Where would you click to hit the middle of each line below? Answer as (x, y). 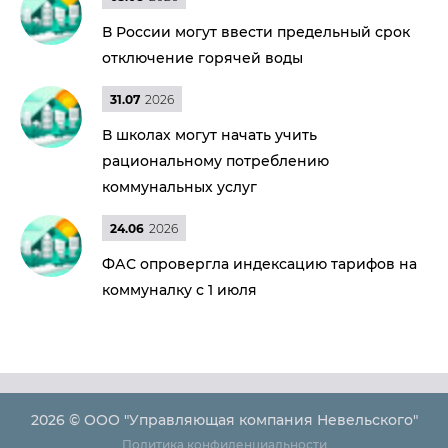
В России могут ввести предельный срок (256, 32)
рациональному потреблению (215, 161)
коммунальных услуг (179, 187)
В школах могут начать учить (209, 135)
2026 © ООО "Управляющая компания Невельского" (224, 420)
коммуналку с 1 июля (179, 290)
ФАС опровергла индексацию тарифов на (259, 264)
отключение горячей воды (202, 58)
